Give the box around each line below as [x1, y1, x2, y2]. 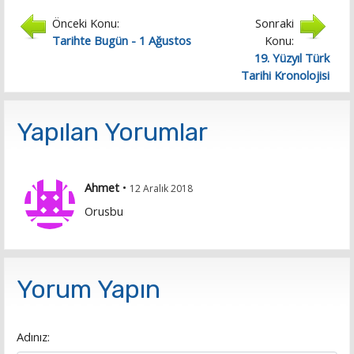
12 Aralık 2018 [130, 182, 194, 196]
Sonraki [255, 15, 294, 32]
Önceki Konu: [52, 15, 119, 32]
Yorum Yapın [17, 274, 160, 305]
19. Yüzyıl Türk [254, 50, 330, 66]
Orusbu [85, 203, 124, 220]
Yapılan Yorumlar [17, 117, 208, 148]
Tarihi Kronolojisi [241, 67, 330, 84]
